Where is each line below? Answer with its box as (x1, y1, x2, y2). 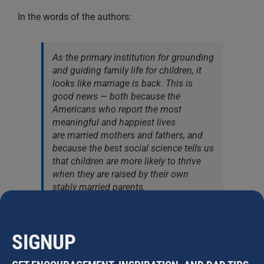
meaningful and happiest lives (52, 116, 176, 128)
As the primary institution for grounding (52, 51, 214, 63)
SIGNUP (11, 230, 76, 255)
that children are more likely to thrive (52, 155, 201, 167)
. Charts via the (120, 246, 183, 258)
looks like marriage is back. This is (52, 77, 193, 89)
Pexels (93, 246, 120, 258)
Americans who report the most (52, 103, 181, 115)
